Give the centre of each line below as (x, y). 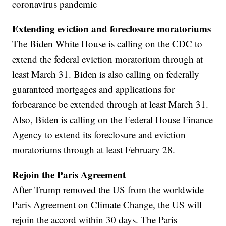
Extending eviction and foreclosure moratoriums (112, 29)
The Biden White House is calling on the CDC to (107, 44)
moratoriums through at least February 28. (94, 150)
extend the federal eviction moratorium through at (108, 59)
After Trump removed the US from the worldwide (108, 190)
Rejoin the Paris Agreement (69, 175)
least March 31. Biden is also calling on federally (106, 74)
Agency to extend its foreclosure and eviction (99, 135)
